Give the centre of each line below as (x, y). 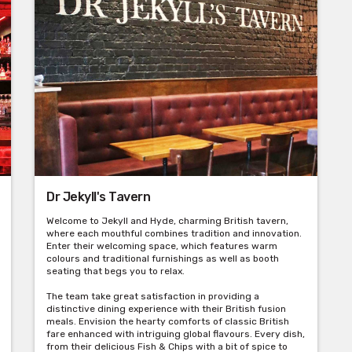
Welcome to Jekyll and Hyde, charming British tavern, (167, 221)
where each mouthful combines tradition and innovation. (174, 234)
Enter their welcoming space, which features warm (162, 246)
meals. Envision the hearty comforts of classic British (168, 322)
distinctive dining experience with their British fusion (166, 309)
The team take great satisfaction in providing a (153, 297)
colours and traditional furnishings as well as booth (163, 259)
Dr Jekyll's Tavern (98, 197)
